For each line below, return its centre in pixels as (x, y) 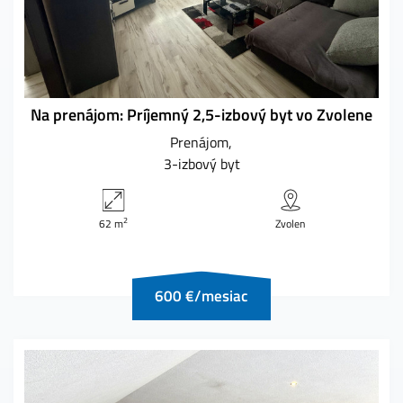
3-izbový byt (201, 163)
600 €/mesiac (201, 296)
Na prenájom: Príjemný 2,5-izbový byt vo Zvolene (201, 114)
